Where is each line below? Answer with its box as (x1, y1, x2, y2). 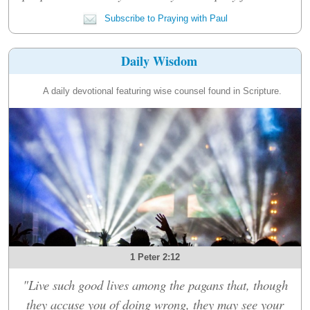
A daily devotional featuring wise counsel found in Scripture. (42, 85, 282, 96)
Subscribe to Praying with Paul (101, 12, 228, 24)
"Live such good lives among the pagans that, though (22, 275, 288, 293)
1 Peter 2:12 (130, 251, 180, 262)
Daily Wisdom (121, 51, 198, 70)
